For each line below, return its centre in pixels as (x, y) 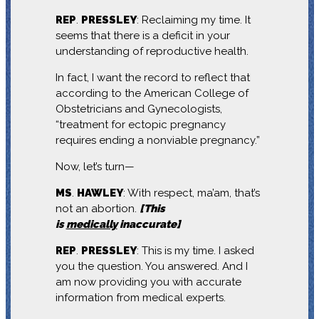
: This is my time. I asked (195, 250)
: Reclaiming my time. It (193, 20)
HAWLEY (100, 193)
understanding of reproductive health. (152, 51)
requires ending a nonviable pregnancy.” (157, 140)
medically (91, 224)
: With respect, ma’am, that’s (191, 193)
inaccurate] (149, 224)
